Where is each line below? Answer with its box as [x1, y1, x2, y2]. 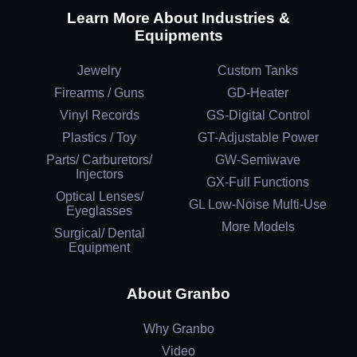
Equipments [134, 26, 223, 44]
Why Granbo [143, 321, 214, 335]
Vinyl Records [59, 108, 139, 122]
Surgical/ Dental [53, 226, 145, 240]
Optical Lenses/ [55, 189, 143, 203]
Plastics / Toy [62, 130, 136, 144]
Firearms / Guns [54, 85, 144, 100]
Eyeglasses [66, 203, 132, 218]
